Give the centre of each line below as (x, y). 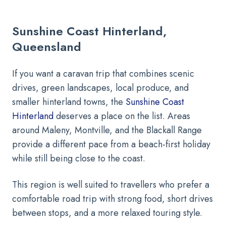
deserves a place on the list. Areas (122, 116)
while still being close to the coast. (79, 158)
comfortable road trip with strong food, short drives (112, 199)
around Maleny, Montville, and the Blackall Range (107, 130)
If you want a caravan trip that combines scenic (103, 73)
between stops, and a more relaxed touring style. (107, 213)
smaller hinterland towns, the (69, 102)
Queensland (47, 46)
